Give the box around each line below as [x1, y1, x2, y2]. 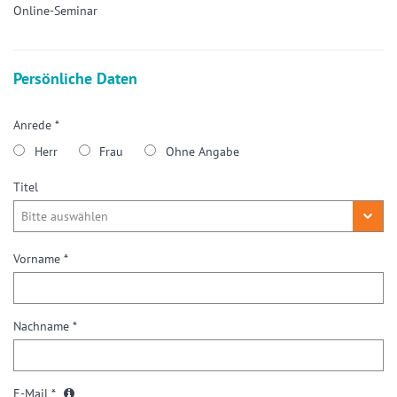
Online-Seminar [13, 3, 97, 19]
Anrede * [13, 117, 59, 134]
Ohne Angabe [165, 144, 239, 160]
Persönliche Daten [13, 68, 137, 90]
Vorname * [13, 251, 68, 268]
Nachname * [13, 318, 77, 335]
